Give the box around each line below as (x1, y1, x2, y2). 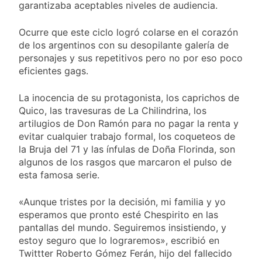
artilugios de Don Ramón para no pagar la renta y (19, 118, 239, 130)
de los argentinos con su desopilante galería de (19, 39, 229, 51)
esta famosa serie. (19, 169, 99, 181)
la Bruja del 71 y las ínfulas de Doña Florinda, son (19, 143, 235, 156)
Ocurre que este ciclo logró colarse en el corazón (19, 26, 238, 39)
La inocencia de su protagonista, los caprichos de (19, 92, 239, 104)
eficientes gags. (19, 65, 88, 77)
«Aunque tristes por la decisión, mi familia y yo (19, 196, 226, 208)
